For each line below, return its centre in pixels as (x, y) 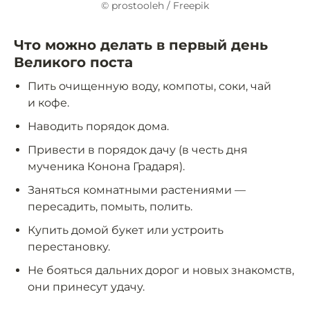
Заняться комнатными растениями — (137, 190)
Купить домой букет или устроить (126, 230)
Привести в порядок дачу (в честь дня (138, 150)
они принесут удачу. (86, 287)
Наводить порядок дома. (98, 127)
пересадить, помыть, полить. (110, 207)
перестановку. (69, 247)
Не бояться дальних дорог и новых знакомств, (161, 271)
